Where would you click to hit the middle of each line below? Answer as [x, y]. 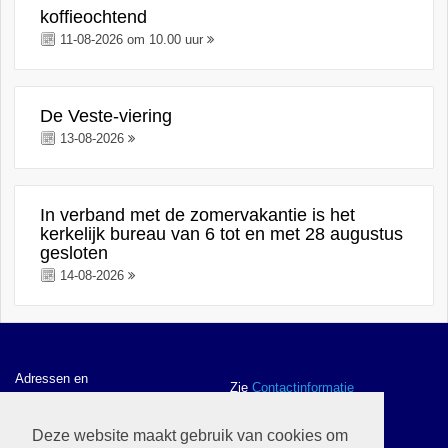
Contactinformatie [303, 387]
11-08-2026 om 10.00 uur [132, 39]
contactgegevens [64, 396]
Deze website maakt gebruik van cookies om [190, 435]
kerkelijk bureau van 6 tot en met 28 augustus [222, 234]
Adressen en [51, 378]
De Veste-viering [106, 116]
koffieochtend [94, 17]
